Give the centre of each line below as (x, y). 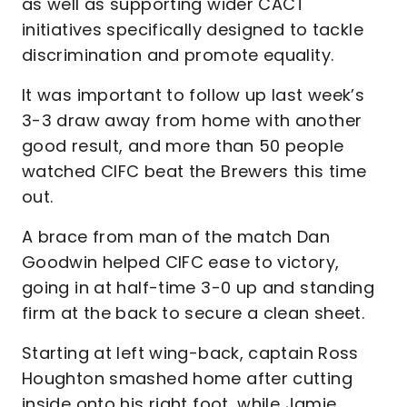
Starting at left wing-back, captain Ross (190, 353)
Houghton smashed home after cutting (187, 378)
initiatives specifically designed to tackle (193, 30)
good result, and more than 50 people (183, 146)
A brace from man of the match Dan (176, 237)
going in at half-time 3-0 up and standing (199, 288)
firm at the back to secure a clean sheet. (194, 313)
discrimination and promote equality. (178, 55)
